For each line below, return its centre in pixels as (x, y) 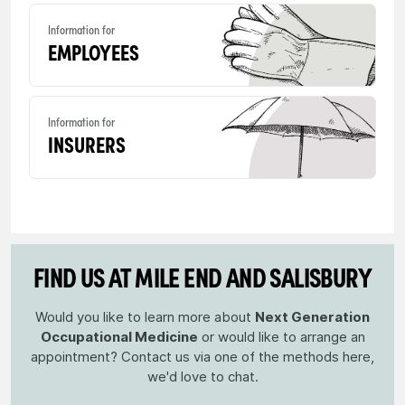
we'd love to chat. (202, 376)
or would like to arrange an (281, 336)
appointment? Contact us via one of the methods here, (202, 356)
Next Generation (312, 316)
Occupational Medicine (119, 336)
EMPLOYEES (94, 51)
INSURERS (87, 143)
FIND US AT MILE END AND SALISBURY (202, 275)
